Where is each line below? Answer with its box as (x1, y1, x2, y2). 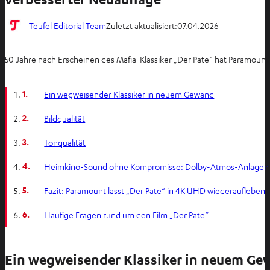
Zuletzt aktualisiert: (106, 19, 177, 31)
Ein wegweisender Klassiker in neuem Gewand (44, 88, 215, 99)
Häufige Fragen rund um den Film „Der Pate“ (44, 209, 209, 221)
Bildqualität (44, 112, 86, 124)
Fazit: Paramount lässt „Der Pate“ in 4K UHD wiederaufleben (44, 185, 266, 196)
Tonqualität (44, 136, 86, 148)
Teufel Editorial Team (29, 19, 106, 31)
